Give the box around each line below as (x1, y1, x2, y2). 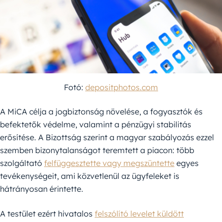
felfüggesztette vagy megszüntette (44, 158, 174, 168)
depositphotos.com (85, 82, 158, 93)
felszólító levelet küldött (95, 209, 184, 219)
